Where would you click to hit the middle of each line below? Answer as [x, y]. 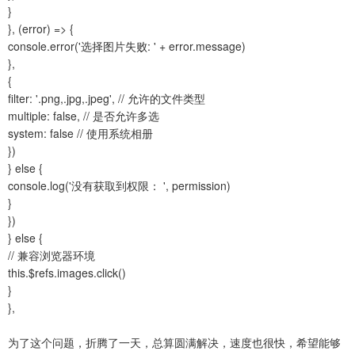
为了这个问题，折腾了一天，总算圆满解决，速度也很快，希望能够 [174, 343]
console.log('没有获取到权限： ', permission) [119, 186]
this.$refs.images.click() [67, 273]
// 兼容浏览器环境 [52, 256]
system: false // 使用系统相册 [80, 134]
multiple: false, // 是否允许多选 [84, 116]
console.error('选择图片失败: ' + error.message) [127, 46]
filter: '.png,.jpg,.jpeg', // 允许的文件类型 [107, 99]
